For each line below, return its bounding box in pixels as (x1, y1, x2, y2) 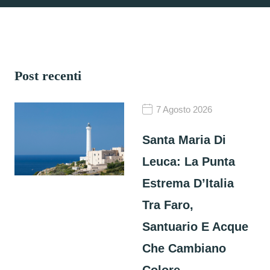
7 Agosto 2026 (156, 104, 213, 115)
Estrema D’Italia (142, 177, 234, 190)
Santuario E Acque (142, 220, 249, 233)
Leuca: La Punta (142, 155, 236, 168)
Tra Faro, (142, 198, 194, 212)
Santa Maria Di (142, 133, 227, 146)
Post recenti (14, 68, 82, 83)
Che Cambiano (142, 242, 227, 255)
